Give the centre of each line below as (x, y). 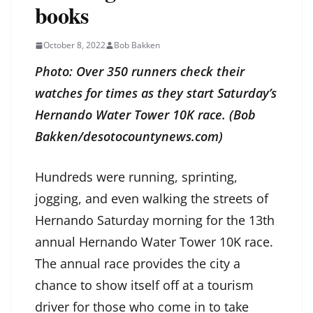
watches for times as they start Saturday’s (156, 93)
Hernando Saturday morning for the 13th (155, 220)
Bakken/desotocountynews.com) (129, 137)
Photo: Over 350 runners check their (140, 72)
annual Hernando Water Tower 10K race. (154, 242)
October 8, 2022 (74, 45)
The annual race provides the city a (138, 264)
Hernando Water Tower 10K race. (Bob (145, 115)
